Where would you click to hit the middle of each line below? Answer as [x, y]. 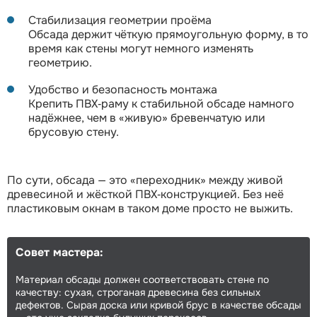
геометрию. [60, 63]
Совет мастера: [59, 253]
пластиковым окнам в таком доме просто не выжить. [150, 209]
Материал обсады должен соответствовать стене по [142, 280]
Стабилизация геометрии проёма [120, 21]
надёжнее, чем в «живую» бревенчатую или [147, 118]
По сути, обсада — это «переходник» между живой [145, 180]
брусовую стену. [74, 132]
